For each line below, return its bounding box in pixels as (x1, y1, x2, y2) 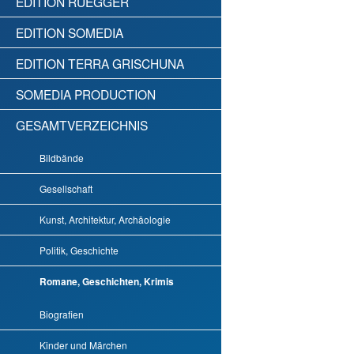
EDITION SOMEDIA (16, 24, 123, 42)
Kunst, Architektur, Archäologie (40, 213, 171, 227)
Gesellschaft (40, 182, 92, 196)
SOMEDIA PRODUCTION (16, 85, 156, 104)
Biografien (40, 307, 84, 322)
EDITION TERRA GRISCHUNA (16, 55, 184, 73)
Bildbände (40, 151, 84, 165)
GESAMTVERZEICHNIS (16, 116, 148, 134)
